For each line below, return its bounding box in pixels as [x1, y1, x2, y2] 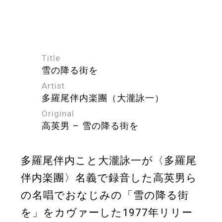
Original [42, 108, 74, 118]
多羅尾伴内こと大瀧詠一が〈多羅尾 [21, 154, 197, 166]
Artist [42, 80, 65, 91]
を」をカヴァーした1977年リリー [21, 206, 193, 219]
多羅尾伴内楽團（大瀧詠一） [42, 92, 164, 103]
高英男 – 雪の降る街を [42, 120, 139, 131]
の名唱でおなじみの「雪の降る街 [21, 189, 189, 201]
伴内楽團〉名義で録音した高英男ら [21, 171, 197, 184]
